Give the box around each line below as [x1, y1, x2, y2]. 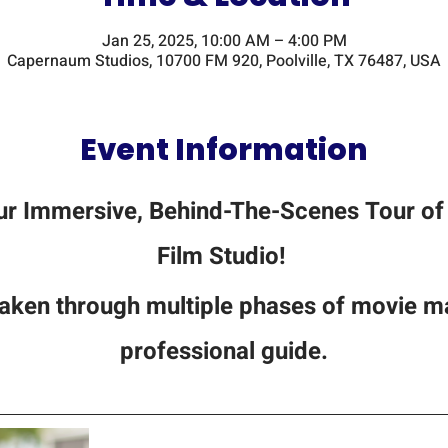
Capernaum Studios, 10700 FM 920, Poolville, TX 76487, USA [7, 49, 441, 73]
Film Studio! [156, 239, 292, 274]
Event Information [80, 129, 368, 171]
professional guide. [120, 334, 328, 369]
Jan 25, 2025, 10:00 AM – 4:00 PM [101, 29, 347, 53]
